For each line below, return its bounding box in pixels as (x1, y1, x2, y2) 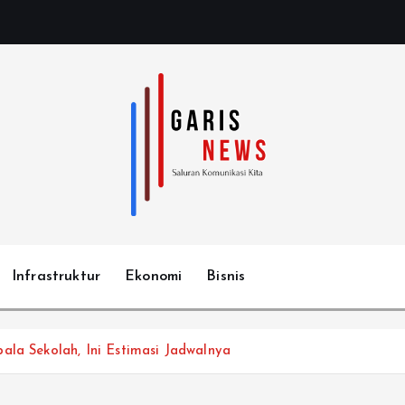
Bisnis (206, 269, 246, 285)
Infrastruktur (12, 269, 101, 285)
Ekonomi (125, 269, 183, 285)
